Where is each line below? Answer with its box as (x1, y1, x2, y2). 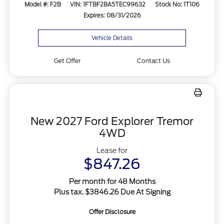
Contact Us (136, 57, 170, 65)
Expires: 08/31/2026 (83, 12, 141, 19)
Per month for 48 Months (68, 177, 155, 186)
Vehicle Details (91, 34, 132, 42)
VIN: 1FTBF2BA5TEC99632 (70, 1, 146, 8)
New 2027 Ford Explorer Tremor (30, 115, 193, 128)
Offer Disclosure (88, 208, 135, 216)
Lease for (96, 146, 127, 155)
